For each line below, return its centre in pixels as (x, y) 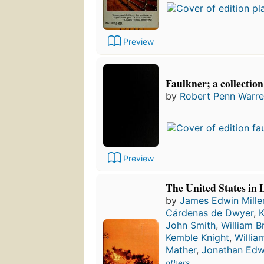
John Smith (191, 225)
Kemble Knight (197, 237)
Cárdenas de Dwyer (209, 212)
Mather (181, 250)
